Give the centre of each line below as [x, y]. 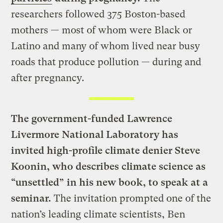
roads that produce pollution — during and [106, 62]
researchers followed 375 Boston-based [98, 14]
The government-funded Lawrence [92, 118]
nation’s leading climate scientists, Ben [98, 214]
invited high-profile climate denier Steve [106, 150]
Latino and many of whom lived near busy [106, 46]
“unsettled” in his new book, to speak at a [110, 182]
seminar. [31, 198]
